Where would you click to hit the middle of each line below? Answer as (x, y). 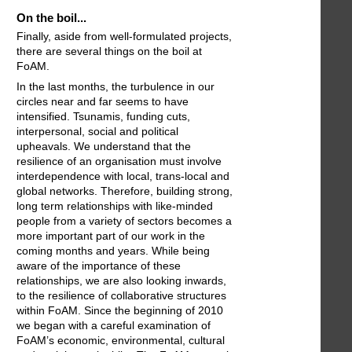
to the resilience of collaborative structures (121, 296)
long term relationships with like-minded (115, 206)
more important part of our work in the (111, 236)
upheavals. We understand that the (104, 147)
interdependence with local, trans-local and (123, 176)
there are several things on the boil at (109, 51)
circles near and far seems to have (103, 102)
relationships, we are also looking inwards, (121, 281)
